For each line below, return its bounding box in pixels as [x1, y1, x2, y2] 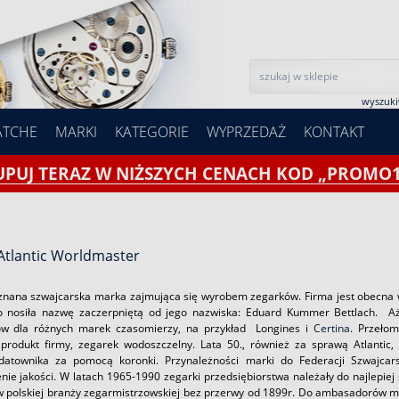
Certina [313, 321, 350, 336]
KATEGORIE [115, 122, 189, 142]
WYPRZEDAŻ [207, 122, 286, 142]
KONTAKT [304, 122, 364, 142]
